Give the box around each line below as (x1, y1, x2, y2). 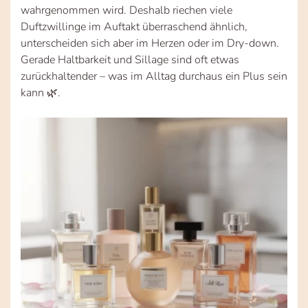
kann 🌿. (21, 85, 60, 100)
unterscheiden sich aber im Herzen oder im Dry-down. (21, 35, 279, 51)
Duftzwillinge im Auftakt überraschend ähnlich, (21, 19, 247, 34)
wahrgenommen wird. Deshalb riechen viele (21, 2, 232, 18)
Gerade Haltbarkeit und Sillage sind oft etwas (21, 52, 239, 67)
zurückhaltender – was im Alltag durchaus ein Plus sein (21, 68, 287, 84)
